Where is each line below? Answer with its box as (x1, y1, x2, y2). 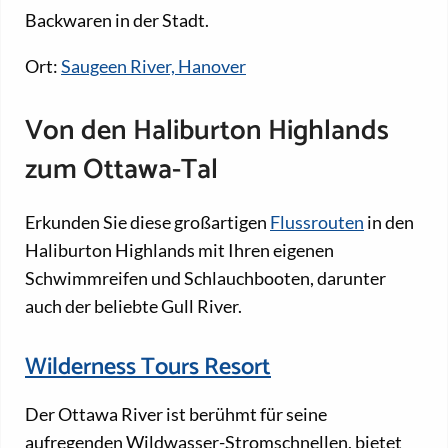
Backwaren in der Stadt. (25, 9, 209, 32)
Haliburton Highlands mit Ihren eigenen (25, 238, 334, 261)
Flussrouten (270, 210, 364, 233)
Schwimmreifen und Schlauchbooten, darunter (25, 266, 386, 289)
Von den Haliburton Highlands (25, 107, 389, 154)
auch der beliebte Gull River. (25, 294, 242, 317)
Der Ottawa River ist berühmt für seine (25, 403, 327, 426)
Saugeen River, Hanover (61, 55, 246, 78)
